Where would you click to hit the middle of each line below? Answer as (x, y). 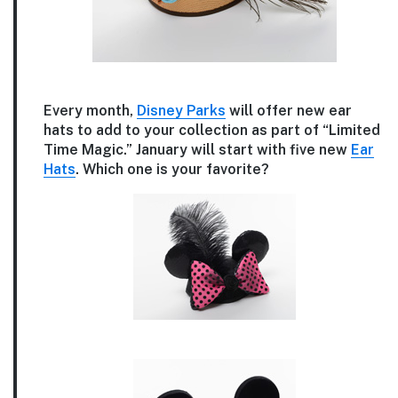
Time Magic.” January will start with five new (197, 149)
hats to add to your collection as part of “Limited (212, 130)
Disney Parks (181, 110)
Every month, (90, 110)
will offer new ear (289, 110)
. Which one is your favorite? (172, 169)
